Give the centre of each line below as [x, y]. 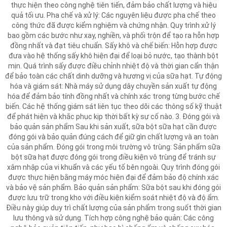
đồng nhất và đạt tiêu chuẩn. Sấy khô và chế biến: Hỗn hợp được [113, 46]
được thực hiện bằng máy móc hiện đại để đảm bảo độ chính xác [113, 177]
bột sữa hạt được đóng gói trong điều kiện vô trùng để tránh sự [113, 157]
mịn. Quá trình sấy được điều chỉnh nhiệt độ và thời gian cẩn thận [113, 66]
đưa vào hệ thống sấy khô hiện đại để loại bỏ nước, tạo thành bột [113, 56]
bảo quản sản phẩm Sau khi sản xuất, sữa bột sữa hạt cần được [113, 127]
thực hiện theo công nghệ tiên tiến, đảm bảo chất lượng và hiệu [113, 5]
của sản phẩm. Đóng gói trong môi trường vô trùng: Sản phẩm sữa [113, 147]
